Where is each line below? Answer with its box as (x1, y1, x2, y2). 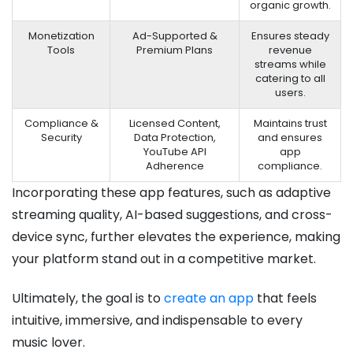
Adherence (145, 158, 204, 173)
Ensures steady (251, 28, 329, 43)
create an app (164, 288, 254, 307)
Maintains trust (253, 115, 327, 131)
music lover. (12, 333, 85, 351)
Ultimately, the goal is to (12, 288, 164, 307)
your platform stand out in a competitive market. (12, 249, 319, 268)
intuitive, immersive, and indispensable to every (12, 310, 303, 329)
